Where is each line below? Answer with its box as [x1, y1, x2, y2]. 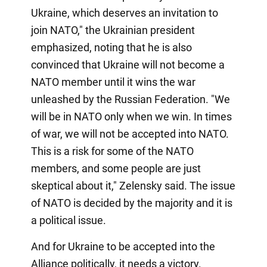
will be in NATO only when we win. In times [30, 110, 232, 123]
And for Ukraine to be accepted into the [30, 240, 215, 253]
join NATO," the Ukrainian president [30, 23, 195, 36]
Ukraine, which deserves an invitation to [30, 6, 218, 19]
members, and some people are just [30, 162, 201, 175]
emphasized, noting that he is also [30, 41, 192, 54]
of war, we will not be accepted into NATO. [30, 127, 229, 140]
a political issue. [30, 213, 106, 226]
